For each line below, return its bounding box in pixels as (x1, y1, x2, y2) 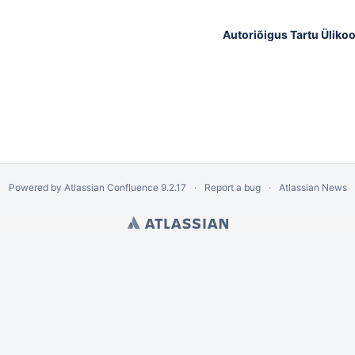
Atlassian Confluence (63, 181, 158, 193)
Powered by (8, 181, 64, 193)
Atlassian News (278, 181, 347, 193)
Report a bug (204, 181, 261, 193)
